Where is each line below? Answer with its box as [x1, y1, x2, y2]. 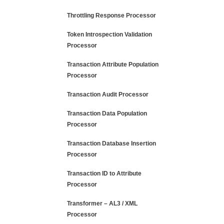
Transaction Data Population [67, 110, 147, 117]
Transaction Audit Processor [67, 91, 148, 98]
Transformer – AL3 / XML [67, 200, 137, 207]
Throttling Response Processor [67, 12, 156, 19]
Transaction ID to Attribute [67, 170, 141, 177]
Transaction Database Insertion [67, 140, 156, 147]
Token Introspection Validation [67, 31, 152, 38]
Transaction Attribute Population [67, 61, 158, 68]
